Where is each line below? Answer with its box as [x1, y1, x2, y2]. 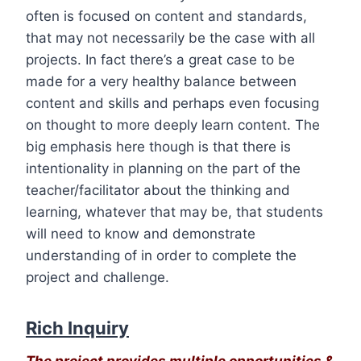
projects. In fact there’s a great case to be [26, 51, 295, 68]
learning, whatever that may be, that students [26, 203, 323, 220]
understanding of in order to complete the [26, 247, 297, 263]
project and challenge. [26, 268, 169, 285]
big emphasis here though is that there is [26, 138, 291, 155]
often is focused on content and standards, [26, 7, 307, 24]
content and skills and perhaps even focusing [26, 94, 319, 111]
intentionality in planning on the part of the [26, 160, 301, 176]
